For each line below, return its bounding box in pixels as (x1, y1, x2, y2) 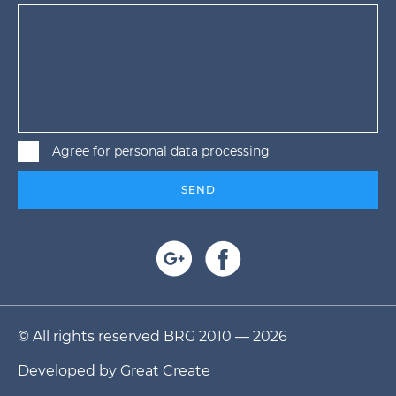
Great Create (120, 362, 210, 379)
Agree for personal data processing (52, 142, 270, 159)
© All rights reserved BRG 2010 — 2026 (18, 327, 287, 345)
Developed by (18, 362, 120, 379)
